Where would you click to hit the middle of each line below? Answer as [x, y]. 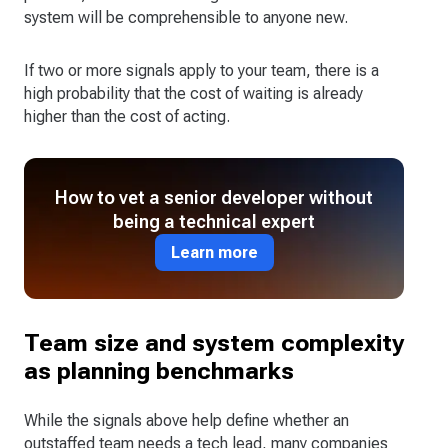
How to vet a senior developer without [214, 197]
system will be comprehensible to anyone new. [186, 17]
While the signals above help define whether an [186, 420]
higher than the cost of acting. [127, 116]
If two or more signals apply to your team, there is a [201, 70]
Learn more [214, 252]
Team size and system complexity [214, 342]
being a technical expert [214, 221]
